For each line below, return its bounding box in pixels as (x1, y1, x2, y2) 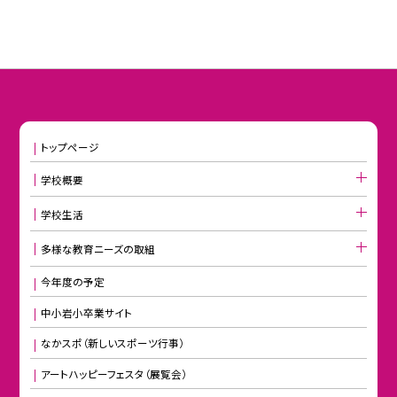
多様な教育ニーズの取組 (40, 241, 155, 257)
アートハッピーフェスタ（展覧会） (40, 365, 187, 381)
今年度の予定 (40, 274, 105, 290)
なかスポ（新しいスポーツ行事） (40, 335, 184, 351)
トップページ (40, 138, 99, 154)
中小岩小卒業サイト (40, 304, 132, 320)
